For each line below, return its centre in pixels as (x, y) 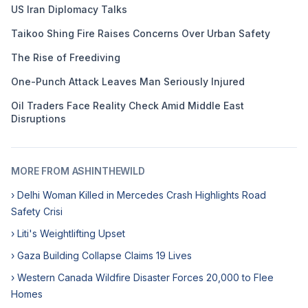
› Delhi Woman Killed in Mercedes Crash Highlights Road (139, 195)
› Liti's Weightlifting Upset (68, 233)
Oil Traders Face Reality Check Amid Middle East (128, 106)
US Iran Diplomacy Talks (69, 9)
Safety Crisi (37, 211)
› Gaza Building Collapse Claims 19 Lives (101, 255)
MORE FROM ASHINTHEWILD (78, 171)
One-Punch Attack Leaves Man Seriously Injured (128, 81)
